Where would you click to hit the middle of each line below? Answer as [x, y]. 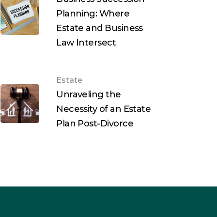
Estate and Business [100, 28]
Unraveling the [89, 95]
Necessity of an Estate [104, 109]
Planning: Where [93, 14]
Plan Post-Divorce [95, 124]
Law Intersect [86, 43]
